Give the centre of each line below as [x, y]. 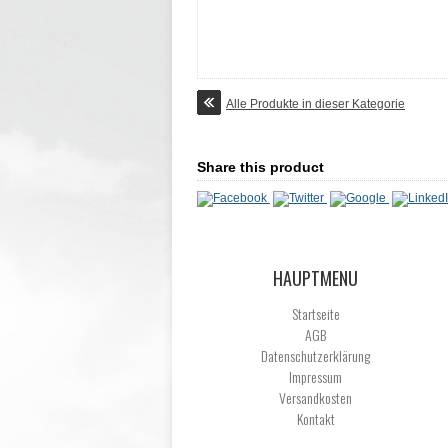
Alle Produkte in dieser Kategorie [315, 103]
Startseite [315, 313]
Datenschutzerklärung [315, 355]
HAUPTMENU [315, 277]
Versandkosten [315, 397]
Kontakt [315, 418]
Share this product [260, 166]
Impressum [315, 376]
